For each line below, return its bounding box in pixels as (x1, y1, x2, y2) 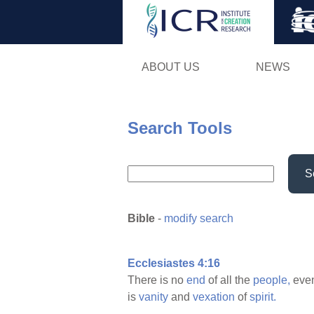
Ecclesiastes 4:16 (128, 257, 220, 270)
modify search (164, 212, 233, 225)
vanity (139, 291, 168, 303)
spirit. (250, 291, 276, 303)
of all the (205, 274, 253, 287)
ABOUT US (141, 60, 200, 73)
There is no (128, 274, 186, 287)
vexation (193, 291, 235, 303)
